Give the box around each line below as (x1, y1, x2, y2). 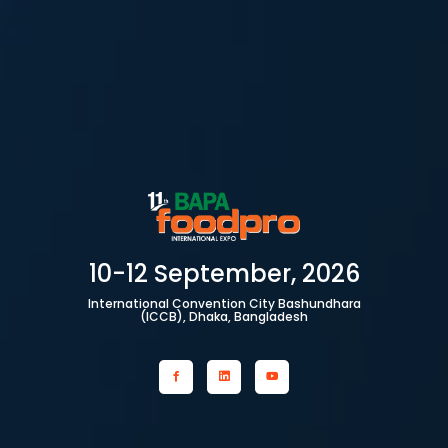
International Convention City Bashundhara (87, 294, 361, 312)
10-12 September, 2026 (88, 256, 360, 290)
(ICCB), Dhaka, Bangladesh (140, 307, 308, 325)
